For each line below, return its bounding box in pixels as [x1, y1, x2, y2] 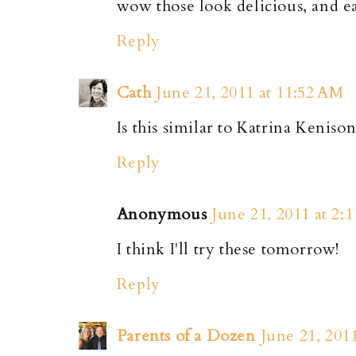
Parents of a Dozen [116, 324, 256, 346]
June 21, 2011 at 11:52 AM [156, 81, 344, 103]
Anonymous [116, 203, 207, 225]
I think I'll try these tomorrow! [116, 238, 340, 260]
